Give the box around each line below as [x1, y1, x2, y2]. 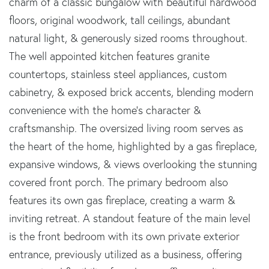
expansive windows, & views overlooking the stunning [9, 157, 257, 171]
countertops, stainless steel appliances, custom [9, 67, 227, 81]
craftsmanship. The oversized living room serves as [9, 121, 243, 135]
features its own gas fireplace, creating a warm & [9, 193, 235, 207]
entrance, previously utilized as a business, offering [9, 247, 242, 261]
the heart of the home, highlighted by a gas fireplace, [9, 139, 257, 153]
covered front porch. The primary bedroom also [9, 175, 228, 189]
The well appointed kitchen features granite [9, 49, 210, 63]
